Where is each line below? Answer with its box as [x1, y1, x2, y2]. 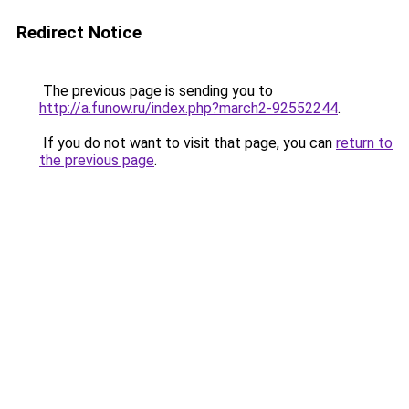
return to [336, 134, 393, 152]
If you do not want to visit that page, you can [39, 134, 336, 152]
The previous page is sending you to [39, 82, 273, 100]
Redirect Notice [16, 22, 142, 43]
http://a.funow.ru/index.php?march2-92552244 [39, 100, 338, 117]
